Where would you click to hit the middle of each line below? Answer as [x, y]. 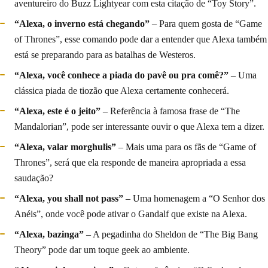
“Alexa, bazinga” [49, 234]
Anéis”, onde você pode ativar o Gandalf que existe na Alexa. [131, 214]
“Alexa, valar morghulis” [65, 147]
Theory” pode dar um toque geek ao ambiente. [102, 249]
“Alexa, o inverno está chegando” [82, 23]
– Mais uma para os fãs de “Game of [186, 147]
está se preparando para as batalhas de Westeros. [105, 54]
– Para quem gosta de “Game [206, 23]
